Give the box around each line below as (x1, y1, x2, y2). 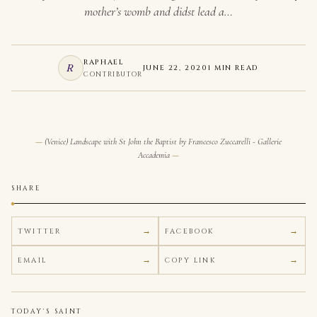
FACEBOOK (165, 226, 214, 236)
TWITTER (18, 226, 62, 236)
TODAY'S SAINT (11, 307, 83, 316)
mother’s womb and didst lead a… (84, 4, 233, 19)
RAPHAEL (83, 57, 125, 67)
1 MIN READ (207, 63, 259, 73)
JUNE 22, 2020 (142, 63, 208, 73)
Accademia (138, 150, 170, 160)
